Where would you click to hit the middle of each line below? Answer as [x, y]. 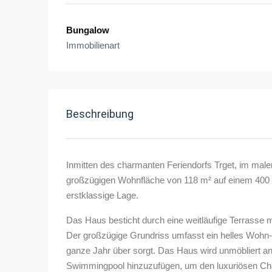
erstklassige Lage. [102, 195]
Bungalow [88, 30]
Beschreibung [100, 114]
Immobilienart [93, 46]
